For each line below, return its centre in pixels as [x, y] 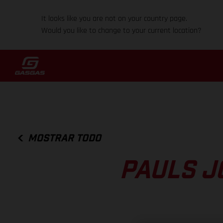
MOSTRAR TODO [65, 138]
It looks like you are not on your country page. [114, 19]
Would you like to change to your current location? [122, 31]
